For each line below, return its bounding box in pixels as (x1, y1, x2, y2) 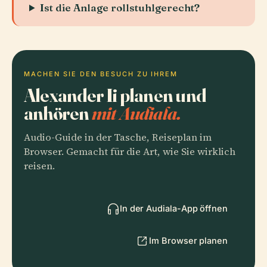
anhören (24, 101, 92, 125)
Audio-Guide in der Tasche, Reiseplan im (24, 131, 212, 144)
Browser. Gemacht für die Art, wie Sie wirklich (24, 145, 235, 159)
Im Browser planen (149, 235, 228, 246)
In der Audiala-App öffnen (119, 203, 228, 213)
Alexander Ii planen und (24, 83, 206, 107)
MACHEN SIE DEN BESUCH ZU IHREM (24, 70, 178, 78)
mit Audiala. (91, 101, 181, 125)
